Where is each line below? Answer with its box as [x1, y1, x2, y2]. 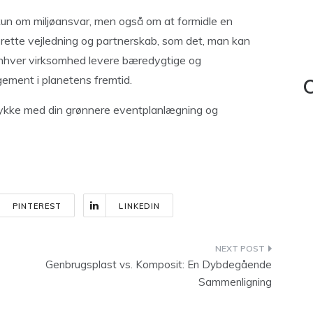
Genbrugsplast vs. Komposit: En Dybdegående [45, 258, 272, 271]
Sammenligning [198, 275, 272, 289]
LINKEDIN [119, 201, 161, 211]
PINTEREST [12, 201, 62, 211]
